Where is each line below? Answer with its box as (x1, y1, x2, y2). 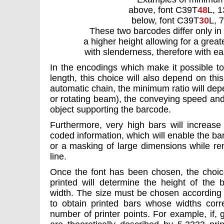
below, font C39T (131, 15, 199, 26)
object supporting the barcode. (50, 104, 171, 115)
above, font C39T (128, 5, 197, 15)
